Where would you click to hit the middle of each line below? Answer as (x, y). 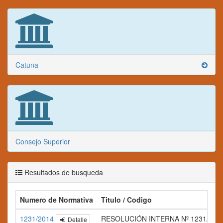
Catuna (27, 65)
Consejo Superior (43, 141)
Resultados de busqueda (63, 172)
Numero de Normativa (56, 200)
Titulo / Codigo (126, 200)
